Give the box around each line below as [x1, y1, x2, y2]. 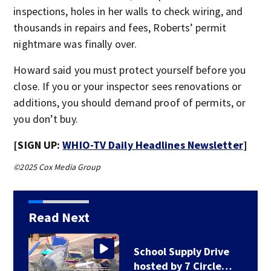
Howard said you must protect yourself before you [13, 63, 246, 77]
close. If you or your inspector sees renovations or [13, 79, 242, 93]
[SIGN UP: [13, 138, 63, 152]
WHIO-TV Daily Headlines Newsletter [62, 138, 243, 152]
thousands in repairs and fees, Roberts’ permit [13, 21, 226, 34]
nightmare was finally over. [13, 37, 137, 51]
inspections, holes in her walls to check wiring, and [13, 4, 243, 18]
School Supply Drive [133, 244, 229, 258]
